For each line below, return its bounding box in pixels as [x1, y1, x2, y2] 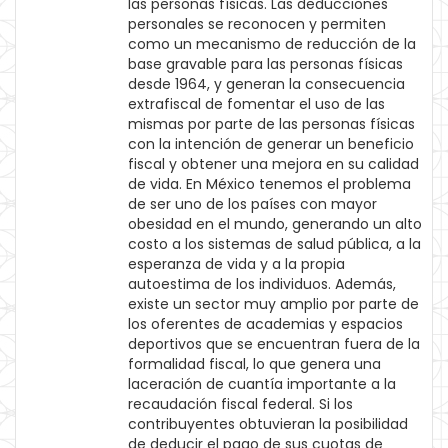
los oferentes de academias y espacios [128, 314, 403, 334]
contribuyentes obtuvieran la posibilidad [128, 414, 408, 434]
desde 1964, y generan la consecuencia [128, 74, 405, 94]
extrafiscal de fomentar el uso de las [128, 94, 385, 114]
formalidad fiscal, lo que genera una [128, 354, 381, 374]
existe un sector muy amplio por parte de [128, 294, 419, 314]
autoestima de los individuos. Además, [128, 274, 396, 294]
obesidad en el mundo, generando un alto [128, 214, 422, 234]
